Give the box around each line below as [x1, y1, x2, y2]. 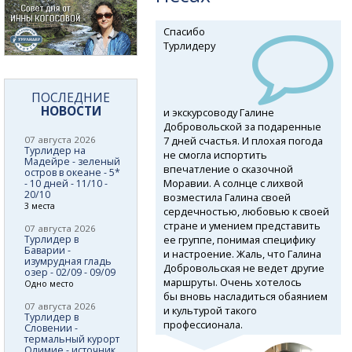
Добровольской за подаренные [163, 119, 321, 134]
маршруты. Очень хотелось [163, 274, 302, 289]
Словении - [24, 321, 78, 335]
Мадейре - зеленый [24, 154, 120, 168]
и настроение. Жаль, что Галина [163, 246, 321, 261]
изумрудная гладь [24, 254, 112, 268]
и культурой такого [163, 302, 257, 317]
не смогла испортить [163, 147, 267, 162]
